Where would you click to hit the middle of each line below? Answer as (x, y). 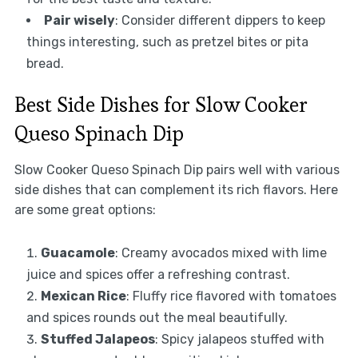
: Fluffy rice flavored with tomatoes (231, 296)
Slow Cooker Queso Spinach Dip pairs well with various (177, 170)
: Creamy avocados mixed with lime (221, 253)
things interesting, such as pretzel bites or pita (167, 42)
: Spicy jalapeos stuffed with (239, 340)
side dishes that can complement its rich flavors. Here (176, 190)
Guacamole (78, 253)
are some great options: (85, 210)
